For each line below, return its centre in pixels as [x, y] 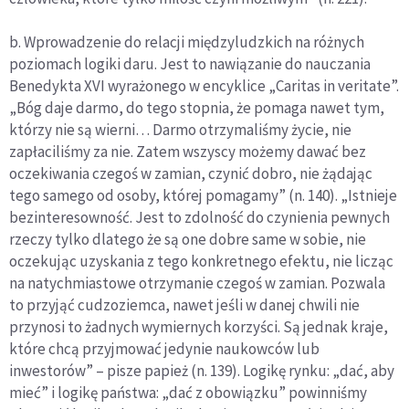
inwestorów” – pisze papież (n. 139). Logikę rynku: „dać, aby [202, 371]
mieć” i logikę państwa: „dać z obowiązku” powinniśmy [188, 393]
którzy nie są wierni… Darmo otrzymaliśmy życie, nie [180, 130]
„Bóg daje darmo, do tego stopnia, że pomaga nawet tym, [197, 108]
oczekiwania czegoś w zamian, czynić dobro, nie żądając [191, 174]
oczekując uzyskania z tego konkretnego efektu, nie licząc [201, 262]
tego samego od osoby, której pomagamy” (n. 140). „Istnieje [203, 196]
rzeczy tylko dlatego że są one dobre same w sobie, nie [188, 240]
